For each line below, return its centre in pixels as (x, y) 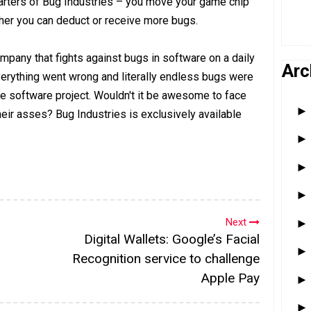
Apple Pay (230, 278)
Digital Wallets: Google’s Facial (172, 239)
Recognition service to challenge (166, 258)
